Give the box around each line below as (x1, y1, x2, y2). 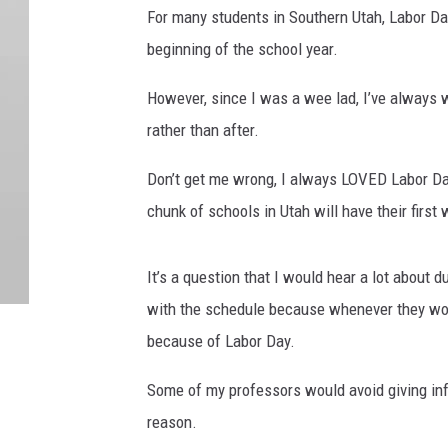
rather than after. (147, 120, 259, 141)
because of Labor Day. (147, 331, 295, 352)
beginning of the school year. (147, 39, 338, 60)
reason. (147, 412, 197, 433)
